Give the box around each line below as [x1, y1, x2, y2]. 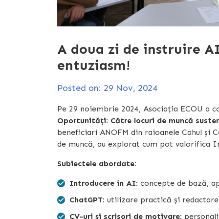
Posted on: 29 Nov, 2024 [57, 82, 157, 93]
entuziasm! [57, 57, 130, 73]
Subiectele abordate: [57, 158, 136, 168]
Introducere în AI [69, 178, 136, 188]
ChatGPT [69, 195, 103, 204]
